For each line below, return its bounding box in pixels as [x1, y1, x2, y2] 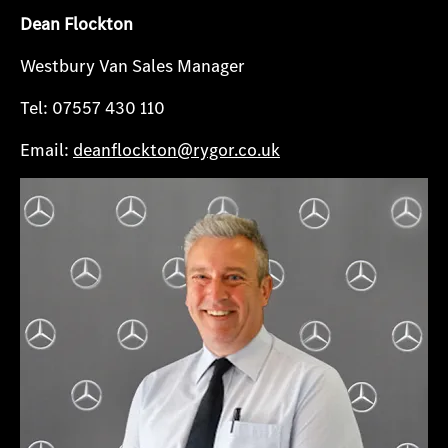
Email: [20, 138, 73, 162]
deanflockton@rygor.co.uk [73, 138, 280, 162]
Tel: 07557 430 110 [20, 96, 165, 120]
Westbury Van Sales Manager [20, 54, 245, 78]
